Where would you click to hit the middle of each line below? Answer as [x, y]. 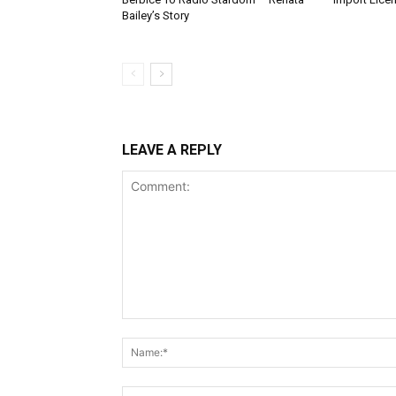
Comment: [151, 327]
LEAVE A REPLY [172, 149]
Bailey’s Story [156, 15]
